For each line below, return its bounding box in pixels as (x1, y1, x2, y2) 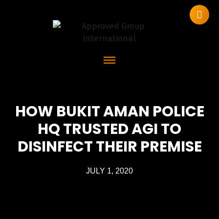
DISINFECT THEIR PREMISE (17, 136, 202, 157)
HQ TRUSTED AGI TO (38, 119, 181, 139)
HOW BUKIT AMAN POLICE (15, 101, 204, 122)
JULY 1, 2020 (86, 167, 133, 175)
